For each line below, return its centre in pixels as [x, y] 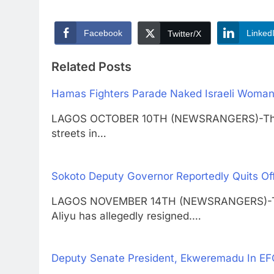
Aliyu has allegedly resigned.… [126, 216]
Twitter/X [184, 33]
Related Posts [91, 67]
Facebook [103, 33]
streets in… [79, 134]
